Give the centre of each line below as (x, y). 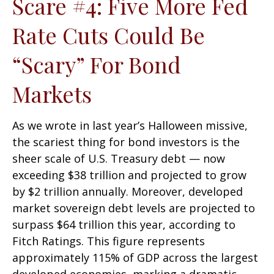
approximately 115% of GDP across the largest (135, 257)
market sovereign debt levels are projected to (134, 208)
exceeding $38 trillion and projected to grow (129, 175)
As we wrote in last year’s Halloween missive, (130, 125)
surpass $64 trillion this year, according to (124, 224)
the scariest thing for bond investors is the (126, 142)
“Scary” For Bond (97, 64)
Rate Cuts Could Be (109, 35)
